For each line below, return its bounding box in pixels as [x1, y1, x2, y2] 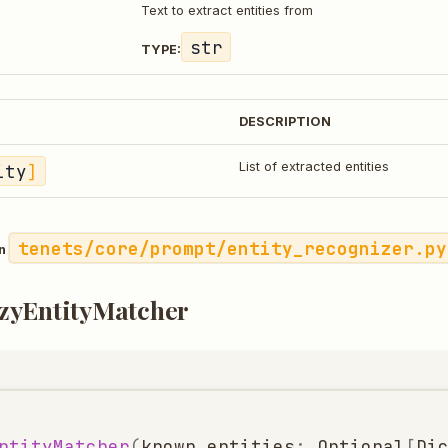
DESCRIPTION [239, 114, 331, 129]
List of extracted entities [239, 159, 389, 174]
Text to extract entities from [141, 3, 313, 18]
